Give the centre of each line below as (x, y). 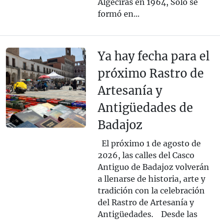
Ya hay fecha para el (153, 56)
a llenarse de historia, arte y (151, 179)
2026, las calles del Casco (146, 155)
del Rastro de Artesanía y (146, 203)
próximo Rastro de (151, 74)
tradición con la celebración (151, 191)
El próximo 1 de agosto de (149, 144)
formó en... (118, 14)
